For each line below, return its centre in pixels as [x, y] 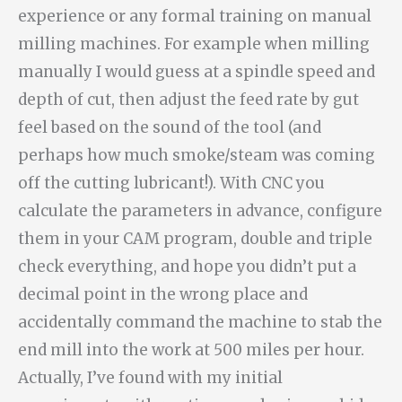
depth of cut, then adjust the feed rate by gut [188, 99]
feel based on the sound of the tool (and [170, 127]
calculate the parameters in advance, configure [200, 210]
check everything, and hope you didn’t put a [187, 266]
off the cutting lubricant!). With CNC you [171, 183]
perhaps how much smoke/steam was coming [197, 155]
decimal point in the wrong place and [163, 294]
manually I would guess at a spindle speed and [197, 71]
